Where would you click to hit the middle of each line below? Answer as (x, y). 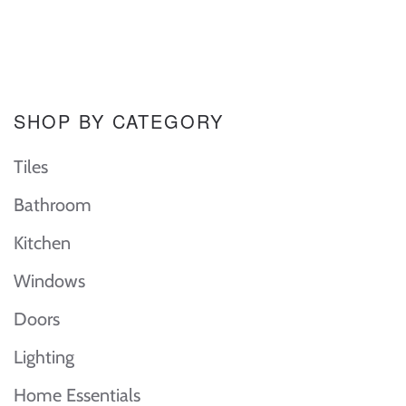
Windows (49, 281)
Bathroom (53, 205)
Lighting (44, 357)
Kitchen (42, 243)
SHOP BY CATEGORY (119, 121)
